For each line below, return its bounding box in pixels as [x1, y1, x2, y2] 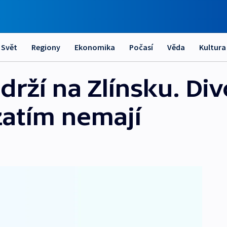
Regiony [31, 42, 60, 52]
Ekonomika [74, 42, 115, 52]
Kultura [199, 42, 226, 52]
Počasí [129, 42, 153, 52]
